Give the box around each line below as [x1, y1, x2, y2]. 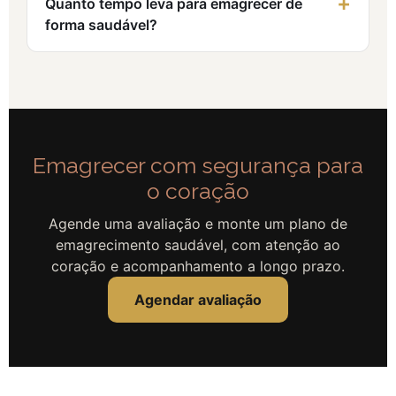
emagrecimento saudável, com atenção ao [56, 236, 340, 255]
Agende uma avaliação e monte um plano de [49, 215, 347, 233]
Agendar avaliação [134, 291, 262, 309]
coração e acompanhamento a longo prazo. [51, 257, 345, 276]
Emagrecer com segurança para [33, 153, 363, 179]
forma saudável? [45, 16, 157, 34]
